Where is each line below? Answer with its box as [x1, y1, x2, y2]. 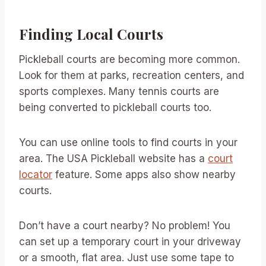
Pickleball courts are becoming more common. [19, 53, 240, 65]
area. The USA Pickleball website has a [19, 153, 208, 164]
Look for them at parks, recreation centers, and [19, 69, 244, 81]
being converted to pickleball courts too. [19, 102, 211, 113]
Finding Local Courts [19, 24, 163, 43]
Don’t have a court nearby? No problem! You [19, 220, 230, 232]
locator [19, 169, 52, 180]
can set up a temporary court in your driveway [19, 236, 241, 248]
